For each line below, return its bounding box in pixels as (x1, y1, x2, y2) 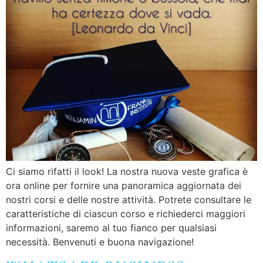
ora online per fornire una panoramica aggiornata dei (6, 179, 241, 191)
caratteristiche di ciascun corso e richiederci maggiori (6, 207, 245, 220)
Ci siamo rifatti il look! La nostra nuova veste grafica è (6, 165, 248, 177)
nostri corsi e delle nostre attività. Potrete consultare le (6, 193, 251, 205)
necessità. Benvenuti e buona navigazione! (6, 235, 194, 248)
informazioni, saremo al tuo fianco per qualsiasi (6, 221, 217, 234)
